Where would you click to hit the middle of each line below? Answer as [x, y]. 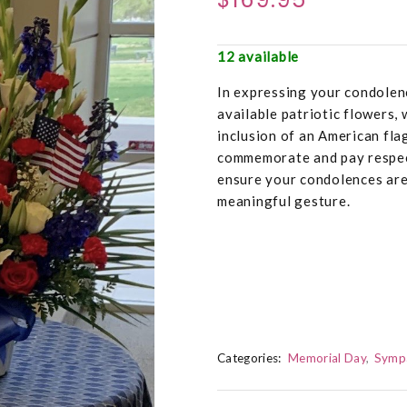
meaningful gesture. [284, 201]
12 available [258, 57]
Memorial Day [328, 358]
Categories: [249, 358]
